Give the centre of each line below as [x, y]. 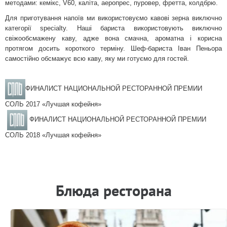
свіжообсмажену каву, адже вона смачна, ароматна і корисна [113, 38]
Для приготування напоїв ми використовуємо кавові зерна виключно [113, 18]
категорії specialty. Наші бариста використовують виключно [113, 28]
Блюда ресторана [113, 190]
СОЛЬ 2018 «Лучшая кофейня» [53, 135]
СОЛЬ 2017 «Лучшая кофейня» [53, 104]
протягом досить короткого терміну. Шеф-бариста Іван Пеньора [113, 48]
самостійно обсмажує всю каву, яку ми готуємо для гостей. [97, 58]
